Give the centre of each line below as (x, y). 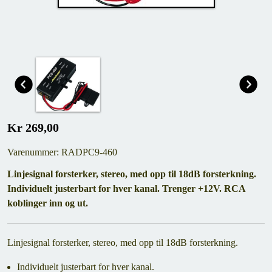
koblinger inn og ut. (48, 203)
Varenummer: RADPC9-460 (62, 152)
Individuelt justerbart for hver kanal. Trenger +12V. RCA (126, 189)
